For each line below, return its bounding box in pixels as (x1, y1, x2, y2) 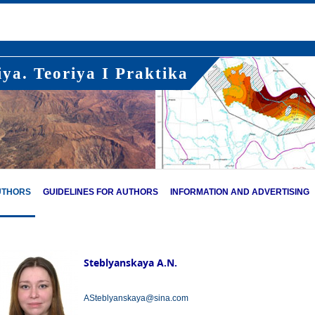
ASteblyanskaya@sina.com (83, 293, 188, 303)
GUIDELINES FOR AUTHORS (43, 187, 158, 197)
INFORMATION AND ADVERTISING (170, 187, 309, 197)
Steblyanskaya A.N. (83, 256, 177, 269)
